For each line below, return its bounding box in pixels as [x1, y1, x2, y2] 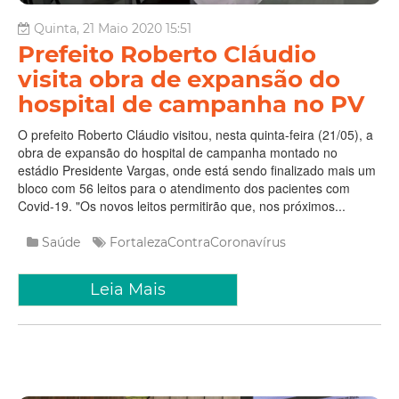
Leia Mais [90, 280, 166, 300]
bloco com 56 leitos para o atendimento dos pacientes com [18, 179, 350, 198]
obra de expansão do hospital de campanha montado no [18, 143, 338, 162]
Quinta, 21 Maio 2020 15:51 [34, 20, 191, 37]
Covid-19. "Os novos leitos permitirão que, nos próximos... [18, 197, 346, 216]
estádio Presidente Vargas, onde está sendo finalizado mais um [18, 161, 376, 180]
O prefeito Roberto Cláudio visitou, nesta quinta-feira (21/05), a [18, 126, 373, 144]
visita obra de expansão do [18, 65, 340, 94]
